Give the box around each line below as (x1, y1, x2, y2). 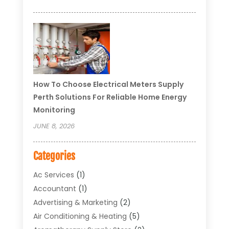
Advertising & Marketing (33, 197, 118, 208)
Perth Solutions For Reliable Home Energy (33, 91, 187, 102)
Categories (33, 149, 75, 163)
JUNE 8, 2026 (33, 121, 75, 131)
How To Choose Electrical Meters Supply (33, 79, 184, 89)
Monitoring (33, 104, 75, 115)
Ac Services (33, 169, 74, 180)
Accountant (33, 183, 76, 194)
